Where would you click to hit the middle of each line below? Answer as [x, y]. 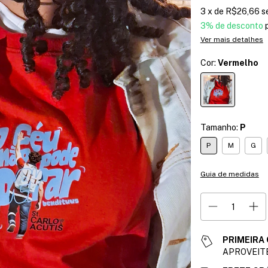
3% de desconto [232, 26]
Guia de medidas [229, 174]
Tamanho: [220, 127]
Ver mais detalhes [232, 39]
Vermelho [238, 63]
